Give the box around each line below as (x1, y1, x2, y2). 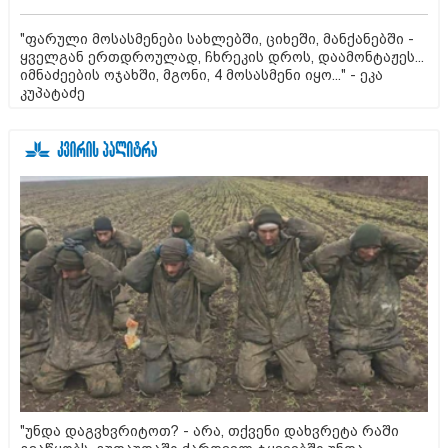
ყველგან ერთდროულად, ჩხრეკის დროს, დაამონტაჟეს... (20, 49, 424, 66)
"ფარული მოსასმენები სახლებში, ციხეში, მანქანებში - (20, 31, 414, 48)
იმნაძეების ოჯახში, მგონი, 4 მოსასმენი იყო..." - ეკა (20, 67, 383, 84)
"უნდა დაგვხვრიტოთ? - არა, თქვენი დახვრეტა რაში (20, 422, 399, 439)
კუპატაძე (20, 85, 85, 102)
